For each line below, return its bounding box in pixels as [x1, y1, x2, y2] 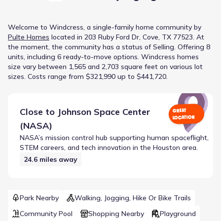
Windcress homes [141, 52, 199, 61]
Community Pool [20, 209, 73, 218]
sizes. [8, 72, 26, 81]
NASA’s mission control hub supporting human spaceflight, [20, 133, 209, 142]
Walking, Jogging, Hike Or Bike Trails [74, 193, 191, 202]
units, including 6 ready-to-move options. [8, 52, 139, 61]
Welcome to [8, 22, 47, 32]
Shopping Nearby [88, 209, 144, 218]
